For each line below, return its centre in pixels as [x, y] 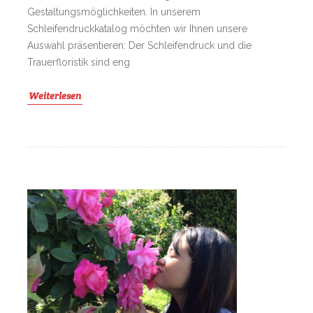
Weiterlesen [55, 96]
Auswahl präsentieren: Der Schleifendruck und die [139, 46]
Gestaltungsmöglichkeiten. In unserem [114, 12]
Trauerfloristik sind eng [79, 63]
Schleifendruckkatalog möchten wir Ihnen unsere [137, 29]
